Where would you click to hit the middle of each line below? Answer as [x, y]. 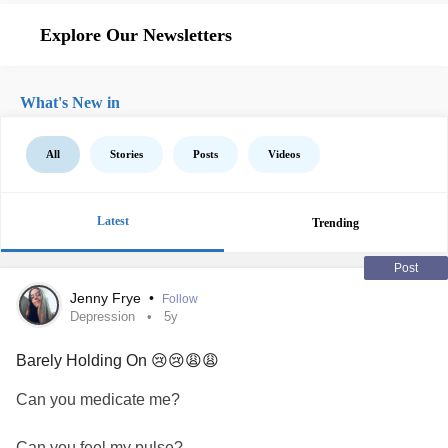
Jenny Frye [107, 298]
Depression [102, 316]
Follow [180, 299]
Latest [112, 221]
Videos [284, 154]
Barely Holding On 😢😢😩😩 [117, 360]
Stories [126, 154]
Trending [335, 222]
